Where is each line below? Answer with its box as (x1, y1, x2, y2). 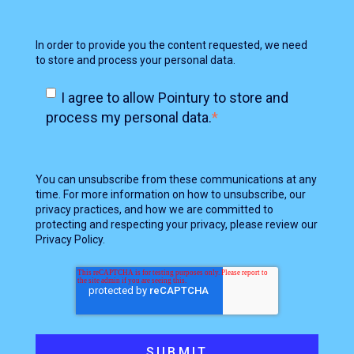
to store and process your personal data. (36, 54, 238, 67)
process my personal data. (45, 109, 212, 126)
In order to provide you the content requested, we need (36, 39, 307, 52)
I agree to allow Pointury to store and (60, 89, 288, 107)
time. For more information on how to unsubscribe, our (36, 188, 306, 201)
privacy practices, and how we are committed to (36, 203, 273, 217)
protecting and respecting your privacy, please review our (36, 218, 318, 232)
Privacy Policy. (36, 233, 105, 247)
